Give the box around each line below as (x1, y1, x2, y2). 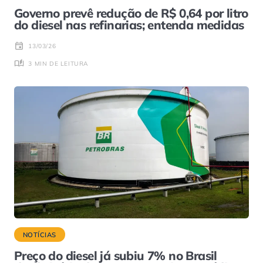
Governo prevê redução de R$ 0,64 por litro (14, 5, 248, 21)
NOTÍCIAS (23, 230, 56, 239)
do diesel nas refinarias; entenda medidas (14, 17, 244, 33)
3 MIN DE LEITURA (28, 59, 89, 68)
